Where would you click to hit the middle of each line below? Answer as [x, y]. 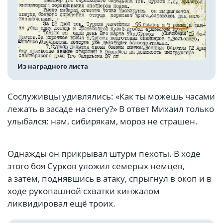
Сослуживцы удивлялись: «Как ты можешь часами [111, 96]
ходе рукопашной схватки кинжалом [84, 191]
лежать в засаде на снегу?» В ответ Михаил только [111, 109]
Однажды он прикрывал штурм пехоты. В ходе [104, 153]
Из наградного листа [53, 66]
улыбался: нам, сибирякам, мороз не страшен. [103, 121]
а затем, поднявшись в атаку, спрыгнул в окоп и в [110, 178]
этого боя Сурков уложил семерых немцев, [96, 166]
